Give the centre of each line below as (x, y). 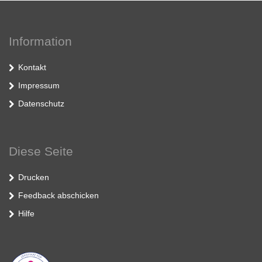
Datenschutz (41, 104)
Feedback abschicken (58, 195)
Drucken (34, 177)
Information (40, 41)
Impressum (39, 85)
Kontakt (32, 67)
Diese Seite (41, 151)
